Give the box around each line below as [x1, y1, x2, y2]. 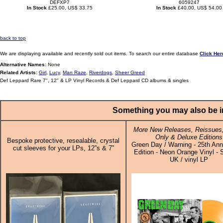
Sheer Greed [115, 70, 145, 75]
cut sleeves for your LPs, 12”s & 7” [12, 144, 114, 152]
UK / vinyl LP [169, 156, 208, 163]
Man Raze [63, 70, 86, 75]
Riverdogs [89, 70, 112, 75]
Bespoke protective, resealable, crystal [7, 137, 119, 144]
